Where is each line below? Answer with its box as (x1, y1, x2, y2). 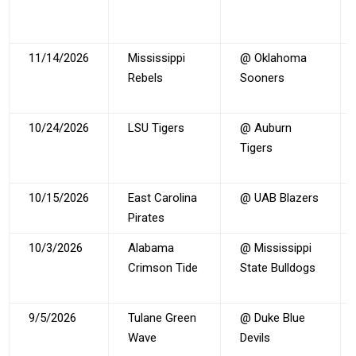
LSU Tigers (128, 120, 185, 135)
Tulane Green (128, 310, 197, 325)
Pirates (128, 210, 165, 225)
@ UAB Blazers (240, 190, 319, 205)
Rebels (128, 70, 164, 85)
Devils (240, 330, 271, 345)
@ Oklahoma (240, 50, 308, 65)
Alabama (128, 240, 175, 255)
